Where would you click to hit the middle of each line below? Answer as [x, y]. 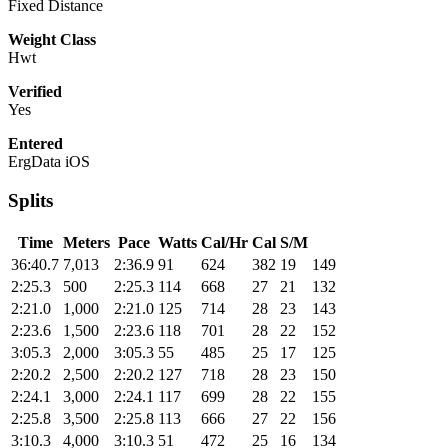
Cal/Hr [224, 242]
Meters [86, 242]
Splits [30, 201]
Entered [35, 144]
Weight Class [52, 40]
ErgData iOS [49, 162]
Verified [35, 92]
